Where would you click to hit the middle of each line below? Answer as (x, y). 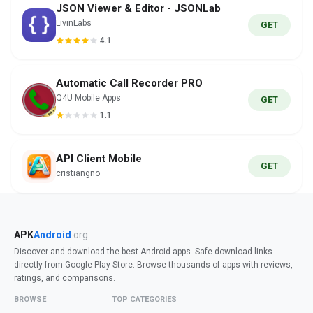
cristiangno (78, 173)
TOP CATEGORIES (144, 299)
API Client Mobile (99, 159)
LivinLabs (74, 23)
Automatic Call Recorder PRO (129, 83)
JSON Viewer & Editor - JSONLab (138, 8)
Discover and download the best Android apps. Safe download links (143, 252)
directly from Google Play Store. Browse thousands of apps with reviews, (153, 265)
